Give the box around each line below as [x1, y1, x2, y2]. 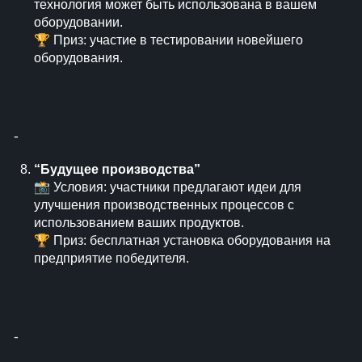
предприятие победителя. [34, 251, 189, 265]
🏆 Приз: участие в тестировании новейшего [34, 33, 303, 47]
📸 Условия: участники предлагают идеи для [34, 180, 301, 194]
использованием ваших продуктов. [34, 216, 244, 229]
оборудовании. [34, 15, 123, 29]
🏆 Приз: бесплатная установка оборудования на [34, 234, 330, 247]
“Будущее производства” [34, 162, 200, 176]
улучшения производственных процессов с [34, 198, 294, 212]
